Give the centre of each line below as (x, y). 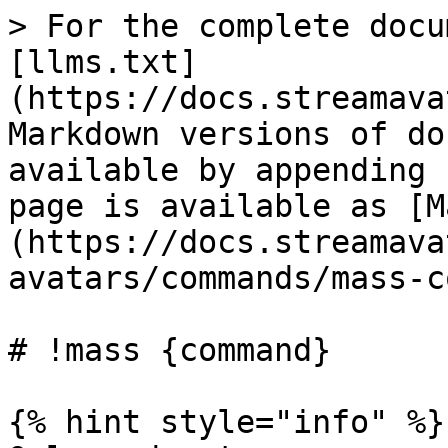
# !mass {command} (169, 350)
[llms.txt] (103, 62)
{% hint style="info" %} (226, 422)
